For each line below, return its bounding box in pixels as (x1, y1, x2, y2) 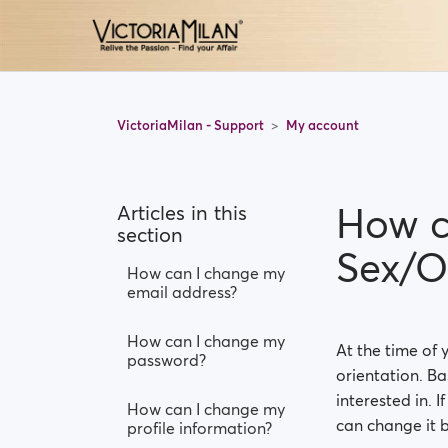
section (117, 222, 183, 248)
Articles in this (117, 200, 247, 226)
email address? (127, 282, 237, 302)
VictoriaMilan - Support (117, 116, 267, 134)
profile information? (127, 418, 272, 438)
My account (286, 116, 359, 134)
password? (127, 350, 206, 370)
